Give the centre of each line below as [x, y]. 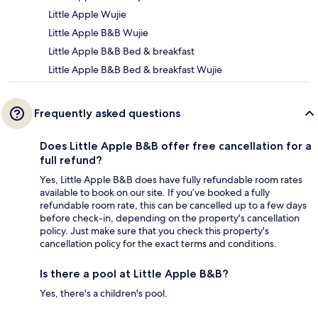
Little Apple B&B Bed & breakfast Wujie [135, 70]
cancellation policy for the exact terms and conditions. [158, 244]
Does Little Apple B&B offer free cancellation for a [176, 146]
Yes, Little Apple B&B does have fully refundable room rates [171, 180]
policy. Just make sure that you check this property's [154, 231]
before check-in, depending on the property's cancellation [170, 218]
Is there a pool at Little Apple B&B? [134, 274]
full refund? [71, 160]
